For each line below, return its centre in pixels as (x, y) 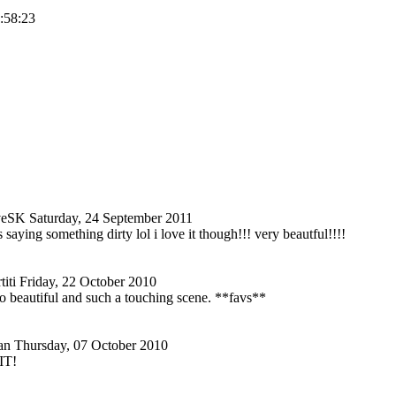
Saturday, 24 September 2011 (111, 217)
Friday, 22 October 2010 (88, 281)
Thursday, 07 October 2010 (91, 345)
